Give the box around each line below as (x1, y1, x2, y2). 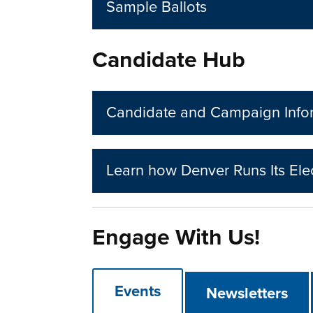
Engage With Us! (92, 224, 261, 252)
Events (115, 282, 161, 301)
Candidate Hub (92, 47, 246, 74)
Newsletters (206, 284, 289, 303)
